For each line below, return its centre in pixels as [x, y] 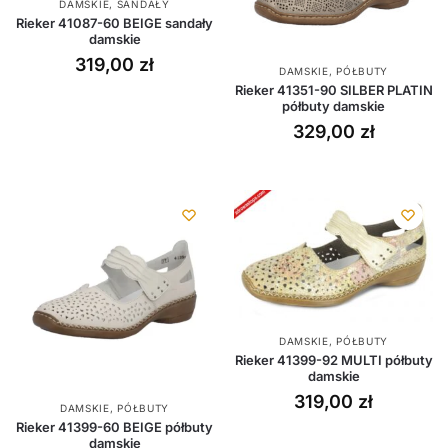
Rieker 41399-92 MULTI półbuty [333, 360]
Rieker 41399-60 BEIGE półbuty [114, 427]
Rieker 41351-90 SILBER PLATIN [333, 90]
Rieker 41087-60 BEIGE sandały [114, 23]
